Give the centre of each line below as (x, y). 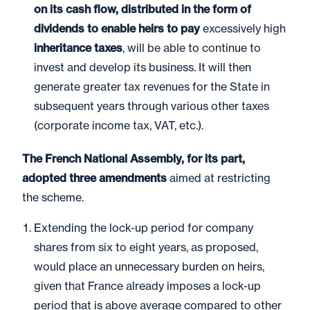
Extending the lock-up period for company (144, 228)
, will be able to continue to (192, 48)
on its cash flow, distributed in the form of (143, 9)
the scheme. (54, 197)
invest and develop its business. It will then (143, 67)
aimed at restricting (219, 178)
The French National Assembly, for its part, (134, 158)
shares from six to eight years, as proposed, (146, 247)
